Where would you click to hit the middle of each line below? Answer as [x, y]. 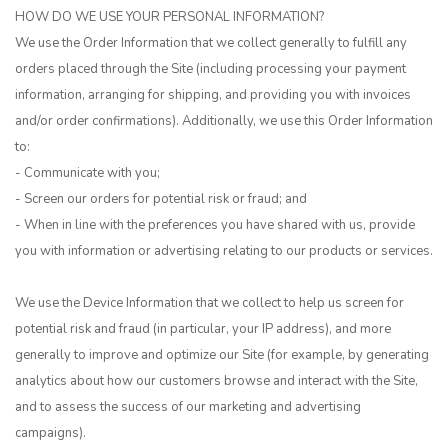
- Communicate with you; [87, 173]
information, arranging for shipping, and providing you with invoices [213, 95]
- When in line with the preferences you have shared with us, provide [215, 225]
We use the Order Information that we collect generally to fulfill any [211, 43]
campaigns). [50, 433]
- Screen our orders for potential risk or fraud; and [161, 199]
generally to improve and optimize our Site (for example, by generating [222, 355]
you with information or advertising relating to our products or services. [224, 251]
